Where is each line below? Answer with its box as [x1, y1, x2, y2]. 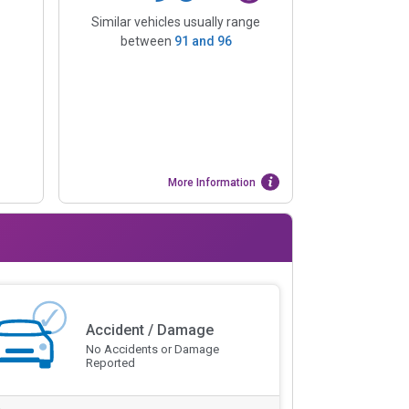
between [120, 33, 174, 48]
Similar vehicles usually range [91, 14, 260, 29]
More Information [168, 175, 257, 189]
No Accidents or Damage [85, 342, 219, 357]
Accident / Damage [85, 321, 214, 340]
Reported [85, 356, 135, 371]
